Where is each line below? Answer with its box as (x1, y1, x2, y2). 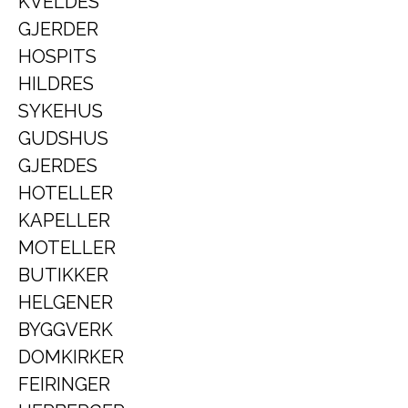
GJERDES (18, 155, 97, 177)
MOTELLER (18, 237, 116, 259)
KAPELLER (18, 209, 110, 231)
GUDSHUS (18, 127, 108, 149)
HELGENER (18, 291, 113, 313)
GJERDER (18, 18, 98, 40)
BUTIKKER (18, 264, 108, 286)
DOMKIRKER (18, 346, 124, 368)
